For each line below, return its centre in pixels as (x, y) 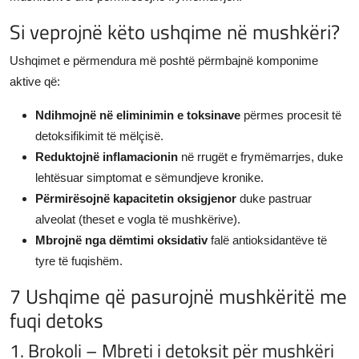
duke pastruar (274, 198)
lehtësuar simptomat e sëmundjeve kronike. (149, 177)
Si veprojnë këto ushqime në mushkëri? (175, 31)
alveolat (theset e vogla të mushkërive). (138, 219)
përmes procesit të (291, 115)
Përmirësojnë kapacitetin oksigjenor (136, 198)
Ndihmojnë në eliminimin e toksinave (138, 115)
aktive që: (35, 81)
